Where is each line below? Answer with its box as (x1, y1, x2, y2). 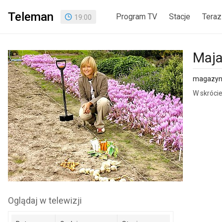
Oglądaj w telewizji (8, 195, 82, 206)
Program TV (116, 11, 157, 21)
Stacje (169, 11, 190, 21)
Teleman (8, 9, 54, 24)
